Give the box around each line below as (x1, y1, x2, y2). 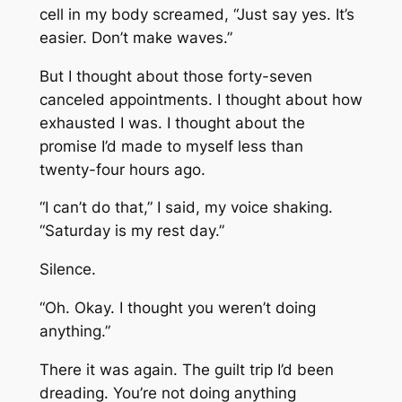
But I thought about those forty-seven (39, 66, 312, 85)
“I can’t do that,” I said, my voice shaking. (39, 198, 333, 217)
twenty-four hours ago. (39, 160, 205, 179)
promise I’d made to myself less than (39, 136, 303, 155)
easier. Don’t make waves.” (39, 28, 232, 47)
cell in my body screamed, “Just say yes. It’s (39, 4, 354, 23)
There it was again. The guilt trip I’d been (39, 360, 334, 379)
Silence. (39, 260, 96, 279)
